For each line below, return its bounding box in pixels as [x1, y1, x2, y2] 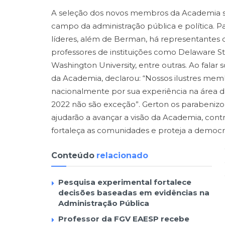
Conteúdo [51, 150, 94, 160]
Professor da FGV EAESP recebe [58, 213, 189, 223]
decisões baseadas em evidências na [58, 187, 209, 197]
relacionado [96, 150, 148, 160]
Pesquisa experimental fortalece [58, 177, 191, 187]
